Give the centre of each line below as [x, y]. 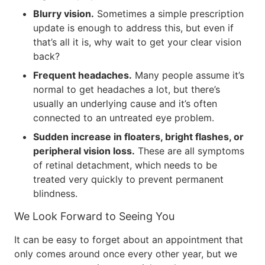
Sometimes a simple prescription [169, 14]
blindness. [55, 193]
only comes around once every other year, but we [126, 254]
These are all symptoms [190, 151]
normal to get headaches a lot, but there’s [127, 89]
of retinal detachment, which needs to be [125, 165]
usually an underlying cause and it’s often [125, 104]
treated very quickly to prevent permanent [128, 179]
